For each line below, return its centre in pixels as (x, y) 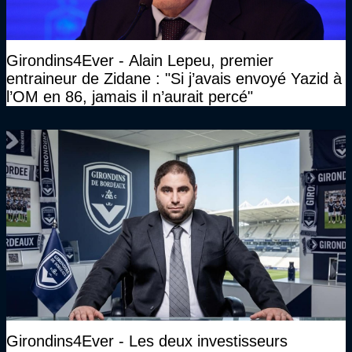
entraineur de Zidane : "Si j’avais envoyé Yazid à (174, 78)
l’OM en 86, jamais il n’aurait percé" (130, 96)
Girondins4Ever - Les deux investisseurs (147, 341)
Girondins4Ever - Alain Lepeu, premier (140, 60)
